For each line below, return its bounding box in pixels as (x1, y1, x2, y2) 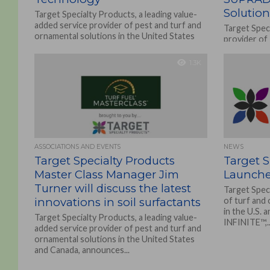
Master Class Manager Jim (34, 168, 179, 181)
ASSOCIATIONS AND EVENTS (34, 143, 121, 151)
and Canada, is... (34, 42, 93, 52)
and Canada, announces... (34, 245, 130, 255)
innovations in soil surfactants (34, 195, 201, 209)
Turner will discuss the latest (34, 181, 191, 195)
